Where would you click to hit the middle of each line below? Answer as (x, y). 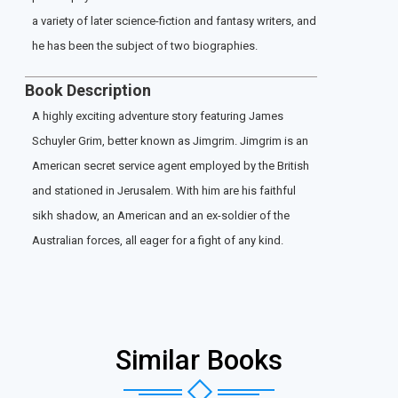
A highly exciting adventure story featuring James (158, 116)
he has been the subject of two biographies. (145, 46)
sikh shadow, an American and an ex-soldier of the (161, 216)
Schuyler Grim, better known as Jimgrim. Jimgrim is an (170, 141)
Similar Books (199, 361)
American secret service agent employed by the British (171, 166)
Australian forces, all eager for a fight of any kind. (158, 241)
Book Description (88, 91)
